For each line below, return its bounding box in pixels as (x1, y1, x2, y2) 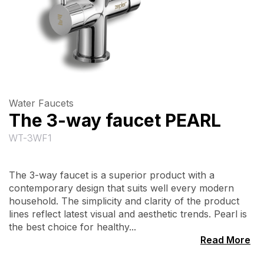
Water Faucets (9, 97, 74, 109)
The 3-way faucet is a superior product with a (9, 169, 214, 181)
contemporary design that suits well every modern (9, 182, 234, 194)
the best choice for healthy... (9, 221, 136, 233)
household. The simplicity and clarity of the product (9, 195, 239, 207)
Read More (200, 234, 250, 246)
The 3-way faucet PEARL (9, 110, 221, 131)
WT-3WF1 (9, 132, 51, 144)
